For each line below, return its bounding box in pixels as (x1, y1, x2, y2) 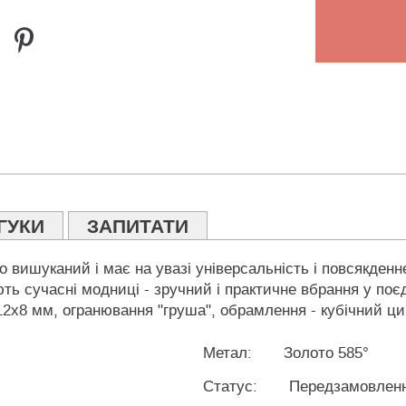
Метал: (203, 343, 252, 363)
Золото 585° (284, 343, 369, 363)
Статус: (203, 377, 257, 397)
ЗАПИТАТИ (87, 213, 188, 241)
